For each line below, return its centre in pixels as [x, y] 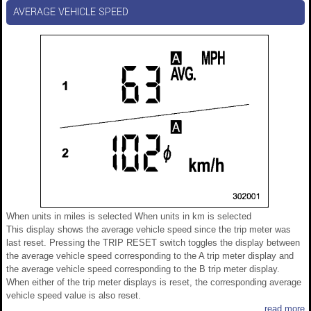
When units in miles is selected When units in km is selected [129, 217]
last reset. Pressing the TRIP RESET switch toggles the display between [153, 243]
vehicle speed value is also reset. [74, 296]
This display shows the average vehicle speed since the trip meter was [149, 230]
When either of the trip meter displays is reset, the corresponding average [154, 283]
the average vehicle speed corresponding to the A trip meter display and [150, 256]
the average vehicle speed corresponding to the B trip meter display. [143, 269]
